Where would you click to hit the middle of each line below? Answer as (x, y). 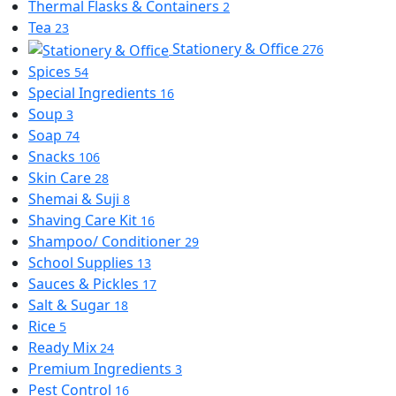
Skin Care (61, 177)
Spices (51, 71)
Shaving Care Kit (84, 220)
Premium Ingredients (102, 368)
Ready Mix (64, 347)
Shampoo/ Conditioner (107, 241)
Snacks (53, 156)
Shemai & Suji (76, 198)
